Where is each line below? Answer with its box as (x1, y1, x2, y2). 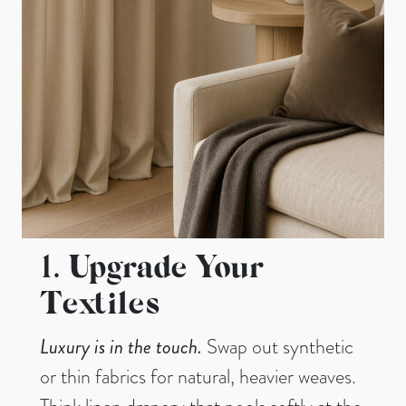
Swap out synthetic (202, 333, 353, 362)
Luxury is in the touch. (40, 333, 202, 362)
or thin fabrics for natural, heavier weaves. (40, 362, 356, 391)
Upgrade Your (67, 255, 263, 286)
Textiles (40, 291, 159, 323)
